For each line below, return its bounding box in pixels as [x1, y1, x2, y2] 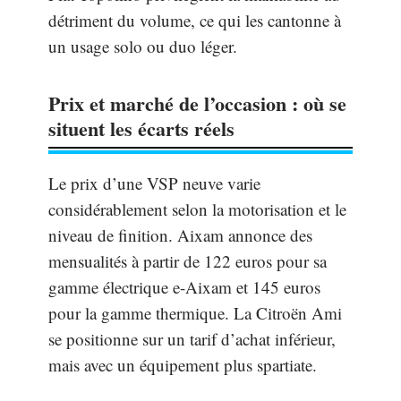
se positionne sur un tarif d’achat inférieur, [48, 328, 336, 351]
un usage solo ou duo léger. [48, 35, 237, 58]
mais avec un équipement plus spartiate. [48, 354, 317, 377]
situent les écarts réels [48, 114, 235, 144]
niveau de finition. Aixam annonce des [48, 224, 312, 247]
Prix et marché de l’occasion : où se [48, 89, 346, 119]
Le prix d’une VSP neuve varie [48, 172, 260, 195]
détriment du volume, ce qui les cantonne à [48, 9, 341, 32]
